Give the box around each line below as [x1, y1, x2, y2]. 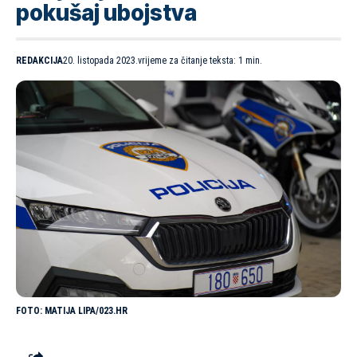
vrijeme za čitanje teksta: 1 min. [138, 55, 262, 67]
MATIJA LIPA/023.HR [45, 305, 127, 317]
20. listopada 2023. [63, 55, 138, 67]
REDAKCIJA [16, 55, 63, 67]
